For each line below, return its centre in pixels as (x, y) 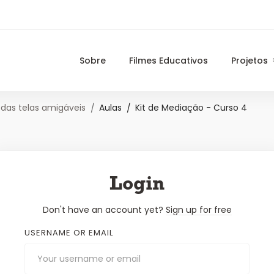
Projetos (250, 61)
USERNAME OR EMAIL (69, 233)
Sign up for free (198, 210)
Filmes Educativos (168, 61)
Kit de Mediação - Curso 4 (191, 108)
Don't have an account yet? (104, 210)
